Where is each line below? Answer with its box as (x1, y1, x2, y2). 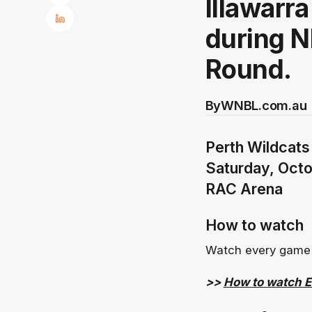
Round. (205, 54, 292, 86)
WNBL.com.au (221, 97, 307, 113)
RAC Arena (205, 180, 283, 198)
